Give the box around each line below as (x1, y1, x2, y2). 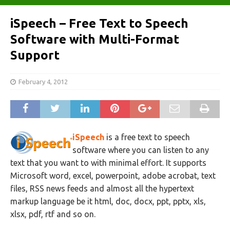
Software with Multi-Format (10, 32, 179, 46)
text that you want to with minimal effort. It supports (10, 158, 206, 167)
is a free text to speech (104, 132, 190, 142)
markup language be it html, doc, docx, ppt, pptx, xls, (10, 197, 206, 206)
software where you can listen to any (72, 145, 209, 155)
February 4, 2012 (18, 78, 68, 85)
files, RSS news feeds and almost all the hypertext (10, 184, 194, 193)
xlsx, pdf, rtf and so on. (10, 209, 95, 219)
